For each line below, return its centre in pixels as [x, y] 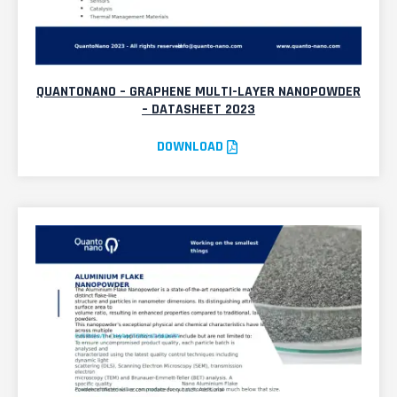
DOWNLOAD [190, 147]
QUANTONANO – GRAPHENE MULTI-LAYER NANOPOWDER [198, 92]
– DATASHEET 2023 [198, 110]
